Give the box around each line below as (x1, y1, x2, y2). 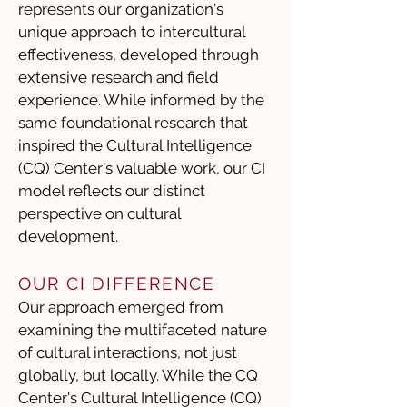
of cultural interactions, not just (18, 343, 237, 362)
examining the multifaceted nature (18, 321, 267, 339)
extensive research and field (18, 68, 219, 86)
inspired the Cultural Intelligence (18, 136, 252, 154)
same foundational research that (18, 114, 248, 132)
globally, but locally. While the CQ (18, 366, 258, 384)
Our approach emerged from (18, 298, 223, 316)
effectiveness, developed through (18, 45, 259, 64)
